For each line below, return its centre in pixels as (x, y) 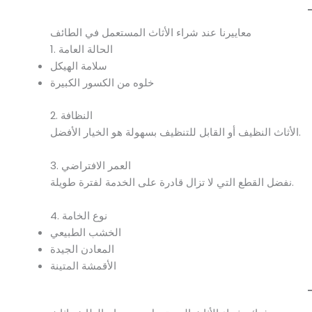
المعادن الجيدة (82, 249)
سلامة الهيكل (79, 66)
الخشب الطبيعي (86, 232)
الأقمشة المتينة (83, 265)
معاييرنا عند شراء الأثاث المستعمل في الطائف (151, 33)
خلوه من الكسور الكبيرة (102, 83)
